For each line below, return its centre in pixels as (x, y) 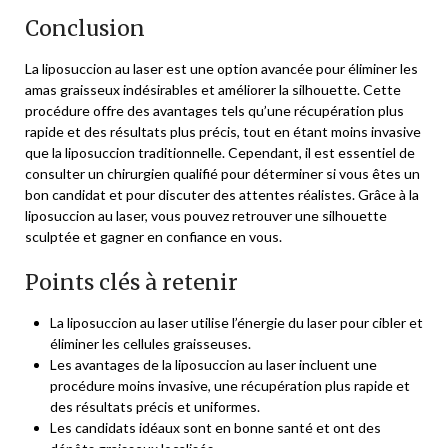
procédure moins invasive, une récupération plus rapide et (230, 386)
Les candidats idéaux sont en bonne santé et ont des (215, 428)
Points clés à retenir (131, 283)
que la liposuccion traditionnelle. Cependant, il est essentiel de (220, 153)
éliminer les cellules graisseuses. (150, 344)
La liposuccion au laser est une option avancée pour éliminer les (221, 69)
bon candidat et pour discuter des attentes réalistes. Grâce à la (222, 195)
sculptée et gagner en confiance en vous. (153, 237)
